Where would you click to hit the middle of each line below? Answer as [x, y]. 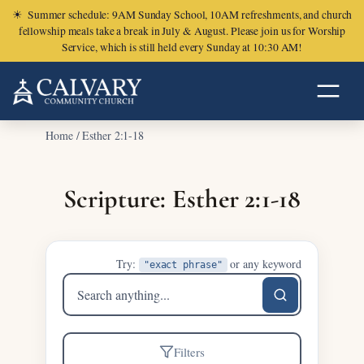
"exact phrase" [183, 265]
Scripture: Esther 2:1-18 [182, 199]
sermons [89, 313]
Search [84, 286]
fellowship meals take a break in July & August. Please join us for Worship [182, 31]
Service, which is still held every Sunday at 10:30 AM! [182, 47]
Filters [189, 352]
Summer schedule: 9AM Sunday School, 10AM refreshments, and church [190, 15]
